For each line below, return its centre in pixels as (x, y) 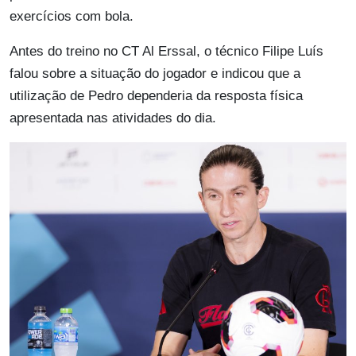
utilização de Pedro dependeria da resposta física (156, 96)
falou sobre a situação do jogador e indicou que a (155, 74)
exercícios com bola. (72, 17)
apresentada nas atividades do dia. (113, 118)
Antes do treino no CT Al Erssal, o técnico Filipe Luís (166, 52)
